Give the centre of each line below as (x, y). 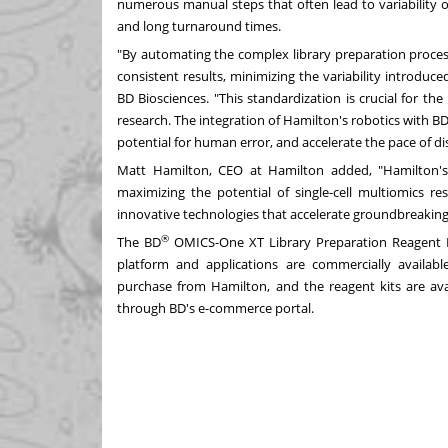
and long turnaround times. (199, 25)
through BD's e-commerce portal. (215, 307)
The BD (139, 241)
